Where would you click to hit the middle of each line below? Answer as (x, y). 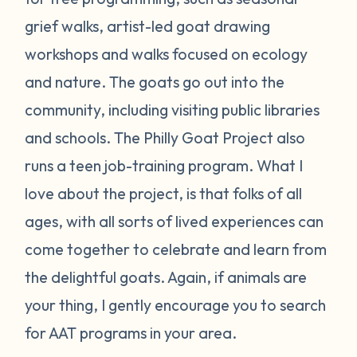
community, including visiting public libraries (173, 109)
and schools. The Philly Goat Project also (165, 137)
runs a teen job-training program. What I (164, 165)
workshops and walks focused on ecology (167, 53)
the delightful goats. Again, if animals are (166, 277)
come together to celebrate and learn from (176, 249)
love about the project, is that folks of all (164, 193)
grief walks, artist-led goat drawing (148, 25)
